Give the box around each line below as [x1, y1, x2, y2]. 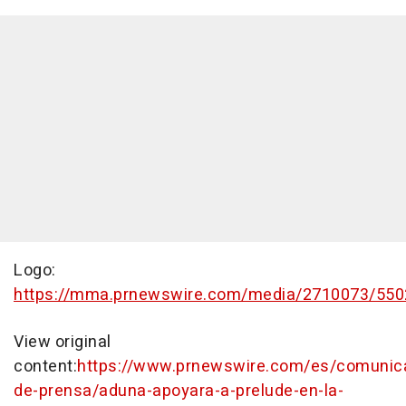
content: [14, 354, 77, 379]
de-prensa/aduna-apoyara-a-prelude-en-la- [14, 379, 343, 403]
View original [14, 330, 111, 354]
